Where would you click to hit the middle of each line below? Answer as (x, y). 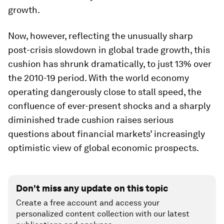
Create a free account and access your (88, 203)
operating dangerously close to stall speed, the (105, 92)
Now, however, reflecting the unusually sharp (100, 36)
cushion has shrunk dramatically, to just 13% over (110, 64)
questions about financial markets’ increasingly (106, 134)
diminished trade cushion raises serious (91, 120)
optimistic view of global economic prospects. (103, 148)
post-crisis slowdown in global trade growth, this (109, 50)
